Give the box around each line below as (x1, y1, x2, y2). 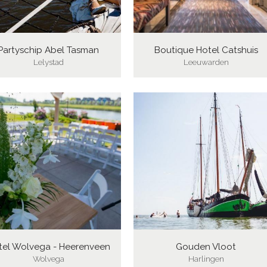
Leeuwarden (183, 57, 229, 67)
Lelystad (33, 57, 64, 67)
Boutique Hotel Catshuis (154, 44, 258, 55)
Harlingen (188, 253, 224, 263)
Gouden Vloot (176, 241, 237, 252)
